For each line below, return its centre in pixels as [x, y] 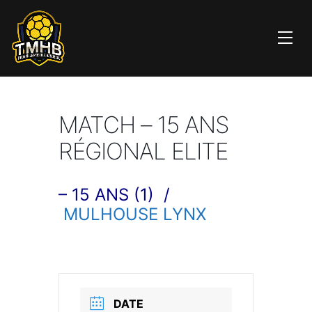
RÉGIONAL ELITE [143, 151]
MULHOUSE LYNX [135, 214]
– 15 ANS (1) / [114, 195]
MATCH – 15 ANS [143, 125]
